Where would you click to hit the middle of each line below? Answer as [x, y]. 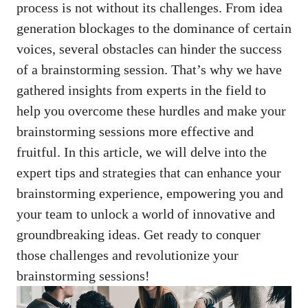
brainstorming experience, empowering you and [150, 193]
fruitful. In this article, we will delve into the [142, 152]
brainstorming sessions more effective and [135, 131]
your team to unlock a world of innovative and [146, 213]
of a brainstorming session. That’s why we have [149, 69]
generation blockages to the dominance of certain [154, 28]
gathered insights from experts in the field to [141, 90]
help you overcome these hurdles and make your [151, 110]
